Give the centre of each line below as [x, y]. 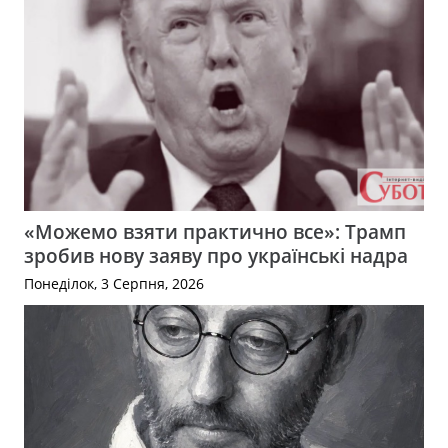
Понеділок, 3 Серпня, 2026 [114, 284]
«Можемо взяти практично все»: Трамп [215, 232]
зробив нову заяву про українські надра [216, 256]
